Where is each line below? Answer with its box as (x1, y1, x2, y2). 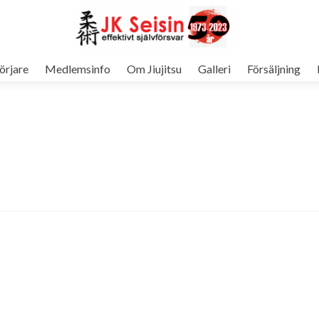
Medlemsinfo (44, 62, 110, 75)
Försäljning (246, 62, 300, 75)
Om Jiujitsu (126, 62, 182, 75)
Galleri (197, 62, 231, 75)
